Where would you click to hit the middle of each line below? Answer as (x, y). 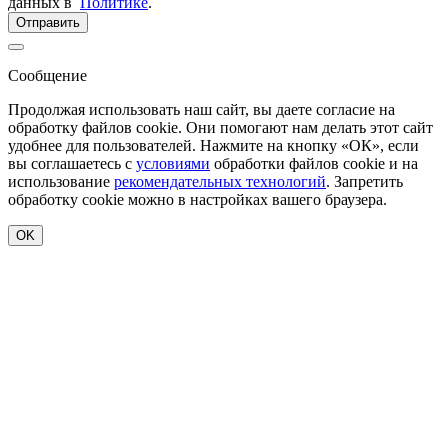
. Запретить (364, 181)
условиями (173, 163)
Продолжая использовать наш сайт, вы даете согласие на (201, 109)
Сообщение (47, 75)
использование (61, 181)
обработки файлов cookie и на (314, 163)
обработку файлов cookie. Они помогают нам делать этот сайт (220, 127)
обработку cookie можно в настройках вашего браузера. (197, 199)
